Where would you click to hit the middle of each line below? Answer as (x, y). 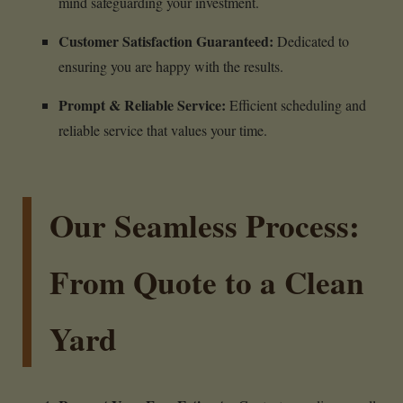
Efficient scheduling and (296, 104)
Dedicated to (311, 40)
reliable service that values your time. (163, 130)
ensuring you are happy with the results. (171, 66)
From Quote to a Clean (207, 282)
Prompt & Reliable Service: (142, 104)
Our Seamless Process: (205, 225)
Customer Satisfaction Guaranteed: (166, 40)
